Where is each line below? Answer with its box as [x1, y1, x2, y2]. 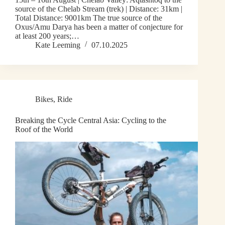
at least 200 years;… [15, 32, 79, 41]
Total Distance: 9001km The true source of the [15, 14, 162, 23]
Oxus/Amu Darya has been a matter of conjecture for [15, 23, 183, 32]
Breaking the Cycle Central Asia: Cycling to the [15, 116, 166, 125]
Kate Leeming [35, 41, 80, 50]
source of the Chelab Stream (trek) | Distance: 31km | [15, 5, 182, 14]
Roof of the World [15, 125, 73, 134]
